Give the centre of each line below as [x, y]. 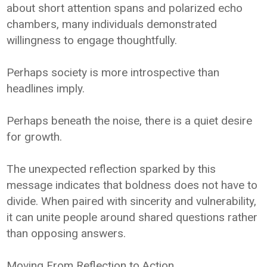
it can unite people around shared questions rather [132, 217]
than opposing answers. [66, 233]
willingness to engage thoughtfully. [92, 40]
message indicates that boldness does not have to [132, 185]
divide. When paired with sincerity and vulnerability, [132, 201]
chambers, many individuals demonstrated [112, 24]
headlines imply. [46, 88]
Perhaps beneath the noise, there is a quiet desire [130, 120]
